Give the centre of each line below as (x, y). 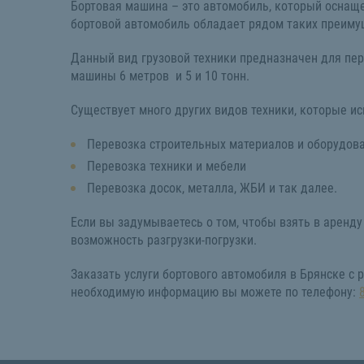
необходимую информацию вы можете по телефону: (215, 292)
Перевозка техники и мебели (167, 166)
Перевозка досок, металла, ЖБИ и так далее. (212, 188)
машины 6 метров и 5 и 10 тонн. (162, 76)
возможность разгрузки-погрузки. (164, 240)
